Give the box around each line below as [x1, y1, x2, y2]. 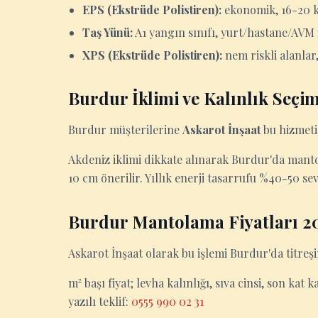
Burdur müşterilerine [68, 122, 182, 137]
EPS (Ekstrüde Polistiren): [82, 2, 221, 17]
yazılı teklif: [68, 294, 131, 309]
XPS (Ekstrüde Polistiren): [82, 48, 222, 62]
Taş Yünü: [82, 25, 133, 40]
